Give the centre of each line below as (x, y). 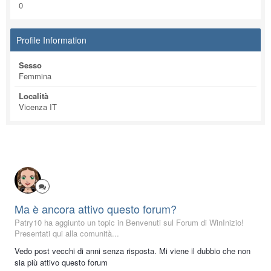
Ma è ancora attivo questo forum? (96, 209)
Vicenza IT (38, 107)
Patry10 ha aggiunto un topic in (70, 222)
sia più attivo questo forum (61, 262)
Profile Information (51, 40)
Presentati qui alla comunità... (67, 233)
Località (34, 96)
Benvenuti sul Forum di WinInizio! (185, 222)
